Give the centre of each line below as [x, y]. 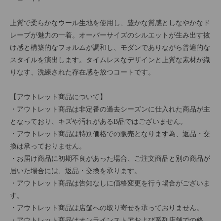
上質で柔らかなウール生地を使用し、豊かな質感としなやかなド [110, 23]
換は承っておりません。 [48, 146]
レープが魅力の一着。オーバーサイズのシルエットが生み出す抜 [110, 35]
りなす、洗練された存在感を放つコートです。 [82, 72]
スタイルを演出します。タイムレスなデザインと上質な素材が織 [110, 60]
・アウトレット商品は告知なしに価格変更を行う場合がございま [110, 183]
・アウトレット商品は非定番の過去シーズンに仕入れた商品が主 [110, 109]
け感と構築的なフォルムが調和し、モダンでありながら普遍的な [110, 48]
